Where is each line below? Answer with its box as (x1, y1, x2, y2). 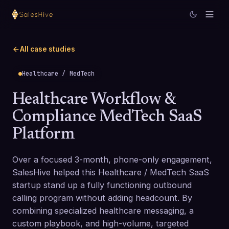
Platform (12, 126, 75, 143)
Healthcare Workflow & (12, 91, 176, 108)
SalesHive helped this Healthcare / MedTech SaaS (12, 167, 209, 177)
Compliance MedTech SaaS (12, 109, 202, 125)
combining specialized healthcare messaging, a (12, 205, 194, 216)
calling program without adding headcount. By (12, 193, 192, 203)
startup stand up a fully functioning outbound (12, 180, 192, 190)
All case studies (20, 45, 75, 53)
